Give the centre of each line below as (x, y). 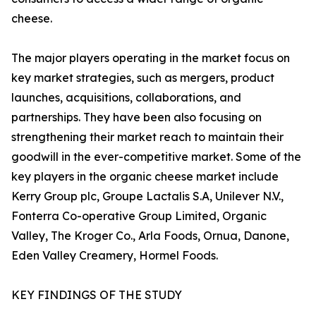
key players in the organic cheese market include (145, 177)
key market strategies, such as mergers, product (143, 78)
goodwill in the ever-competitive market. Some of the (156, 157)
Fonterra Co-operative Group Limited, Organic (139, 216)
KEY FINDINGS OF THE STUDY (97, 295)
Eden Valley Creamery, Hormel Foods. (115, 256)
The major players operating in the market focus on (151, 58)
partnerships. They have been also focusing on (136, 117)
